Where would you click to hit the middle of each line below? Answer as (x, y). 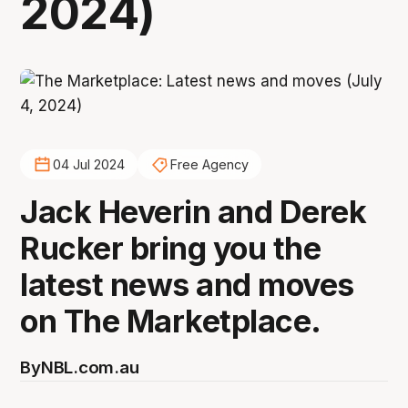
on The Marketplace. (171, 321)
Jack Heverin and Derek (194, 211)
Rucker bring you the (171, 248)
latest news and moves (187, 284)
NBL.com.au (90, 367)
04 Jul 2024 (88, 165)
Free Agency (209, 165)
